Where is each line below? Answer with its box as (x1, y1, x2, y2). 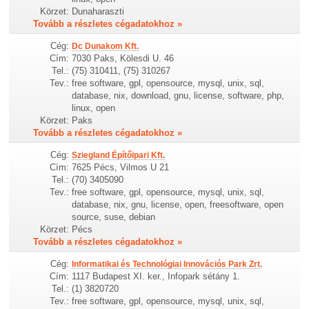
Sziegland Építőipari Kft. (72, 150, 166, 160)
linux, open (72, 102, 116, 113)
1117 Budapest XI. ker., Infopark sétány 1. (72, 271, 241, 281)
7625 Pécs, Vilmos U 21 (72, 161, 170, 172)
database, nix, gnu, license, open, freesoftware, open (72, 199, 284, 210)
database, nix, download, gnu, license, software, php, (72, 90, 285, 101)
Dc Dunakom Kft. (72, 41, 139, 51)
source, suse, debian (72, 211, 156, 222)
